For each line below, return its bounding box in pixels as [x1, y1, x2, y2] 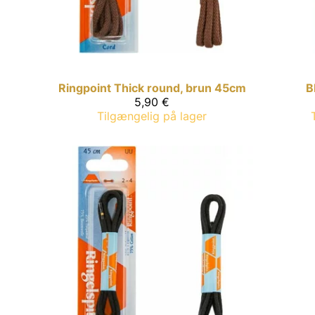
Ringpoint [58, 80, 111, 95]
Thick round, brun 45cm [113, 80, 246, 95]
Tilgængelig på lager [97, 108, 207, 123]
